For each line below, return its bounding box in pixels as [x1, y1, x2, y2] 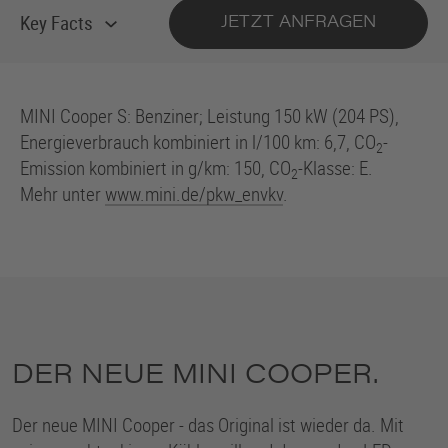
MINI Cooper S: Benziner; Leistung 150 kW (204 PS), [20, 103, 399, 128]
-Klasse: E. [298, 155, 373, 180]
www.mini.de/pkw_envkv [105, 181, 283, 206]
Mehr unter [20, 181, 105, 206]
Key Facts [20, 10, 93, 35]
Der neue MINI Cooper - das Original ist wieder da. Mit [12, 412, 404, 437]
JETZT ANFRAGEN [221, 15, 376, 31]
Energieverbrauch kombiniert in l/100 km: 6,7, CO [20, 129, 376, 154]
